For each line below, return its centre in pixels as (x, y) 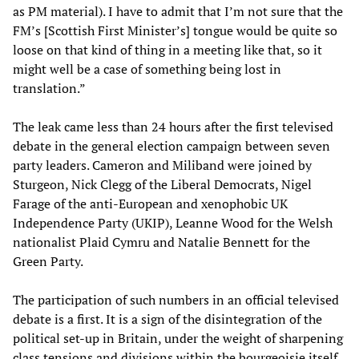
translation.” (49, 88)
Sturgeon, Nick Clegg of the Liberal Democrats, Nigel (162, 184)
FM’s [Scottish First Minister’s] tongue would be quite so (175, 30)
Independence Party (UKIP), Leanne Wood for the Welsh (173, 222)
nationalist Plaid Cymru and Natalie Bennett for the (161, 242)
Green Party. (48, 261)
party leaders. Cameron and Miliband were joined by (162, 165)
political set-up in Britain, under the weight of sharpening (178, 338)
